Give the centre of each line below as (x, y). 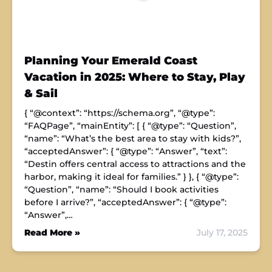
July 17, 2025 (222, 233)
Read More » (52, 233)
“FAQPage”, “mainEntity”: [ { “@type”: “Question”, (130, 126)
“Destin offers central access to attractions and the (135, 164)
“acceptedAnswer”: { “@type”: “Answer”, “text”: (126, 151)
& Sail (41, 93)
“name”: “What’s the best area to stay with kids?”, (133, 138)
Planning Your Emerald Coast (111, 61)
